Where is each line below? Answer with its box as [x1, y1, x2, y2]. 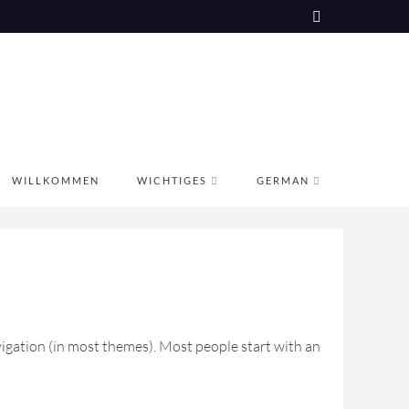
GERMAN [257, 174, 309, 186]
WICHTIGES [137, 174, 207, 186]
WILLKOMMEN [12, 174, 100, 186]
